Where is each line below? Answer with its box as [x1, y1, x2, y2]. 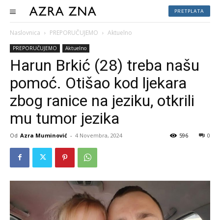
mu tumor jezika [10, 109, 119, 128]
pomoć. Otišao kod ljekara [10, 73, 187, 92]
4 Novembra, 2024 [75, 131, 122, 139]
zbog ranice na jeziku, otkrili [10, 91, 194, 110]
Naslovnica [10, 28, 40, 37]
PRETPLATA [174, 8, 204, 14]
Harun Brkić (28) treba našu [10, 55, 199, 75]
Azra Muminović [20, 131, 67, 139]
